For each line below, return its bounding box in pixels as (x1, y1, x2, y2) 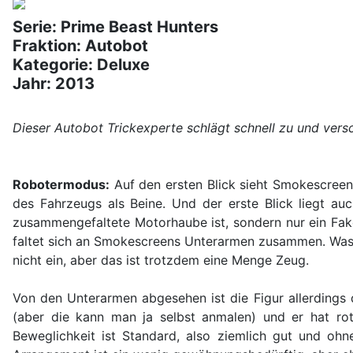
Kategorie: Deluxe (13, 55, 150, 75)
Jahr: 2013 (13, 74, 95, 94)
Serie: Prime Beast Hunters (13, 17, 218, 37)
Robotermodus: (13, 176, 110, 193)
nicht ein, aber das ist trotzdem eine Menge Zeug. (13, 252, 309, 269)
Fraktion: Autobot (13, 36, 148, 56)
